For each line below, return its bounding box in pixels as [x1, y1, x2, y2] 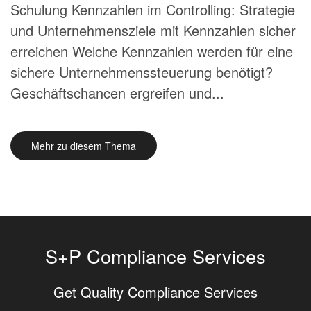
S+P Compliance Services [45, 242, 266, 269]
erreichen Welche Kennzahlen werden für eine [10, 41, 293, 61]
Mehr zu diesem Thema [31, 139, 136, 153]
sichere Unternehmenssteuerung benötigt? [10, 62, 273, 82]
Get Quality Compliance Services [53, 282, 258, 302]
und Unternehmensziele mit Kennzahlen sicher [10, 20, 296, 40]
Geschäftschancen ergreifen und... [10, 83, 224, 103]
